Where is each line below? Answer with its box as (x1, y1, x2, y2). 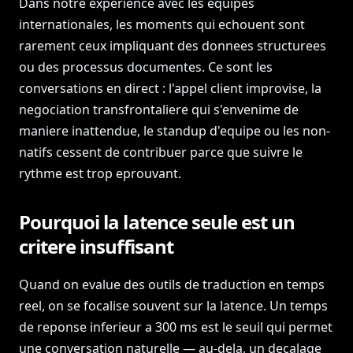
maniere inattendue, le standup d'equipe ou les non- (19, 122, 330, 139)
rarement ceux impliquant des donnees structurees (19, 37, 326, 54)
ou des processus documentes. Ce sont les (19, 58, 273, 76)
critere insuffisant (19, 233, 173, 259)
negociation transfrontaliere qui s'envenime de (19, 101, 299, 118)
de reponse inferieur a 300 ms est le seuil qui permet (19, 318, 333, 336)
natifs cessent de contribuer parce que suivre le (19, 143, 303, 161)
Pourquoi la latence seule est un (19, 209, 295, 235)
